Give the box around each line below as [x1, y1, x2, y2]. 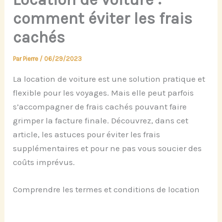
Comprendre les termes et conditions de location [13, 184, 200, 194]
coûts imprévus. [13, 157, 75, 167]
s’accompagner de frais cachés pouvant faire [13, 101, 187, 111]
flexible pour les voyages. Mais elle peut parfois [13, 87, 194, 98]
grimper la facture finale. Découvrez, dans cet [13, 115, 189, 125]
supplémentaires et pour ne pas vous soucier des [13, 143, 202, 153]
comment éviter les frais [13, 9, 193, 28]
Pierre [23, 55, 40, 62]
